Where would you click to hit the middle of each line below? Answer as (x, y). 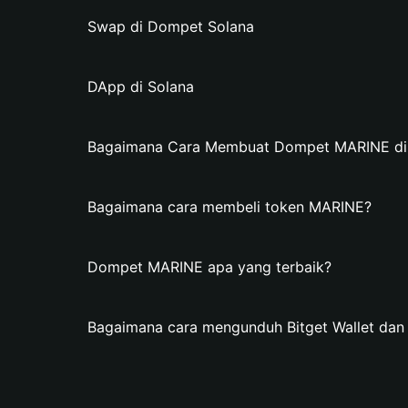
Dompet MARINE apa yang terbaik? (209, 267)
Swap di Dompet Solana (171, 26)
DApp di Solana (141, 87)
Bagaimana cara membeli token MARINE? (229, 207)
